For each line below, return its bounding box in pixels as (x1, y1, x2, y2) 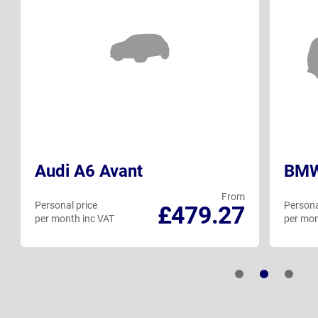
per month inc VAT (35, 213, 114, 225)
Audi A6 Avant (35, 161, 143, 182)
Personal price (35, 199, 97, 212)
